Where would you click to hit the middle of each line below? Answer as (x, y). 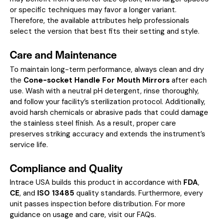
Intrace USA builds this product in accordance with (97, 183)
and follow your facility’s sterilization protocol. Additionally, (108, 101)
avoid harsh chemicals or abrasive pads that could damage (109, 112)
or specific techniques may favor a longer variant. (93, 10)
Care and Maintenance (63, 54)
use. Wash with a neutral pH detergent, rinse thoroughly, (104, 91)
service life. (29, 144)
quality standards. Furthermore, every (139, 193)
